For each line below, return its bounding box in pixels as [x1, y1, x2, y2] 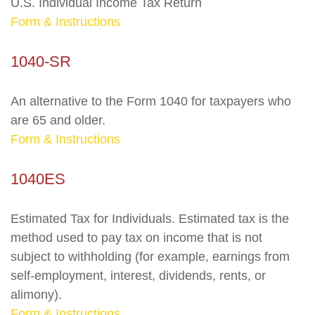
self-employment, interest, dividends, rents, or [11, 269, 266, 283]
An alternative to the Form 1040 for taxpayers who [11, 94, 291, 108]
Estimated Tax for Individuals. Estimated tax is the [11, 212, 289, 226]
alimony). [11, 288, 62, 302]
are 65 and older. [11, 113, 105, 127]
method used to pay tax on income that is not [11, 231, 262, 245]
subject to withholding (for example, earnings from [11, 250, 290, 264]
